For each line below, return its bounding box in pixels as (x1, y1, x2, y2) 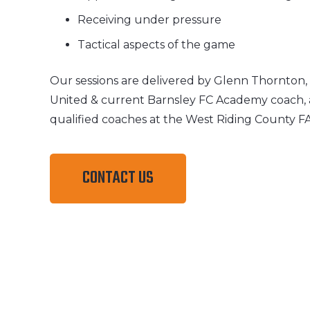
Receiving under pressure (77, 13, 221, 26)
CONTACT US (82, 165, 154, 192)
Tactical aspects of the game (77, 38, 235, 51)
